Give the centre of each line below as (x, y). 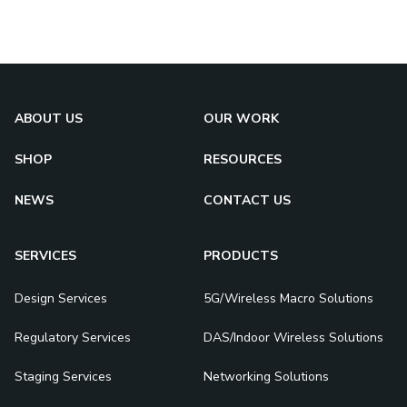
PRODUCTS (241, 256)
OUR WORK (241, 119)
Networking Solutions (266, 377)
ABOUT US (49, 119)
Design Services (61, 299)
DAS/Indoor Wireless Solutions (293, 338)
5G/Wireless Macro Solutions (288, 299)
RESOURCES (243, 160)
